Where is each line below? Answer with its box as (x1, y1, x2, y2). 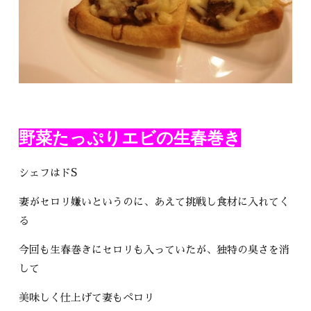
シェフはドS (19, 167, 78, 178)
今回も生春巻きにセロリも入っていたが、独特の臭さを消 (19, 244, 290, 255)
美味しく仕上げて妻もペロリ (19, 292, 155, 303)
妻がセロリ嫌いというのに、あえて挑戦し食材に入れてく (19, 196, 290, 208)
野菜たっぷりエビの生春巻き (19, 128, 242, 148)
